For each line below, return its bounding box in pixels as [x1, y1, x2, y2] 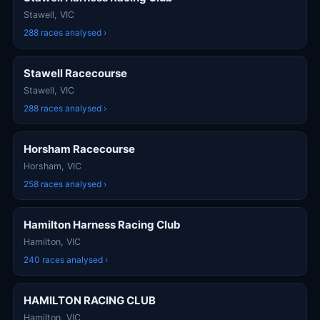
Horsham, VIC [24, 161, 81, 171]
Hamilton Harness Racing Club [24, 218, 181, 231]
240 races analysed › [24, 254, 108, 265]
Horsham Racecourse [24, 142, 135, 156]
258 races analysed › [24, 179, 106, 189]
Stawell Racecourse [24, 66, 127, 80]
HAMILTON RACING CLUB [24, 294, 156, 307]
